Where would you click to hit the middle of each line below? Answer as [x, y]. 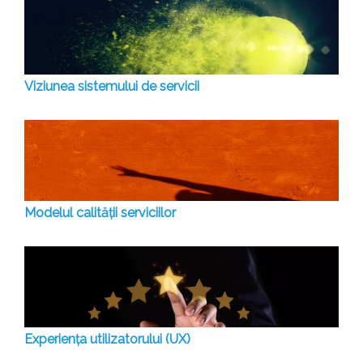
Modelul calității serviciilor [100, 213]
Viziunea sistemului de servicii [112, 87]
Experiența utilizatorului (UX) [107, 340]
